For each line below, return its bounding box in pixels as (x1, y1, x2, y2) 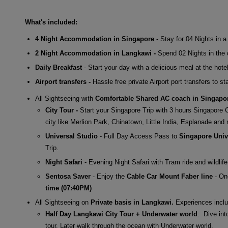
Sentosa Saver (45, 173, 91, 180)
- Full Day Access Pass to (97, 132, 179, 140)
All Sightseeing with (35, 95, 95, 102)
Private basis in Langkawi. (90, 198, 174, 206)
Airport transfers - (35, 78, 93, 85)
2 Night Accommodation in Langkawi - (35, 49, 158, 57)
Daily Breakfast (35, 64, 82, 71)
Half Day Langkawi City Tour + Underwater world (45, 210, 197, 218)
